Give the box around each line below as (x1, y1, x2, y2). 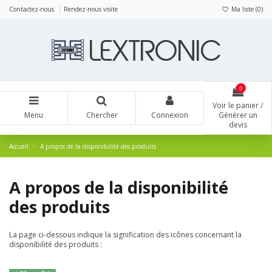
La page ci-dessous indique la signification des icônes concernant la (9, 229, 242, 240)
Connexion (151, 110, 188, 121)
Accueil (9, 141, 29, 151)
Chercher (86, 110, 118, 121)
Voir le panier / (212, 100, 263, 111)
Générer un (218, 110, 257, 121)
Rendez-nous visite (64, 4, 118, 13)
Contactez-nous (9, 4, 56, 13)
